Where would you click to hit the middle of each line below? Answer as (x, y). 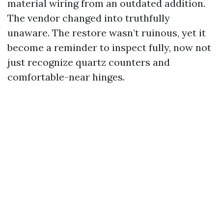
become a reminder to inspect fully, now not (109, 47)
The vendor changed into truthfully (89, 18)
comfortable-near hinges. (66, 77)
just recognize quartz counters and (89, 62)
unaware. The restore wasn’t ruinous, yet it (107, 32)
